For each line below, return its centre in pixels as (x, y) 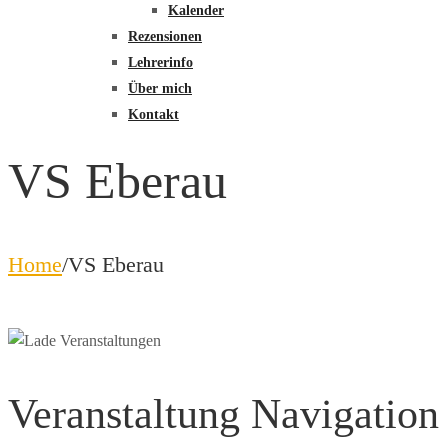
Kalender (196, 10)
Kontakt (153, 114)
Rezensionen (165, 36)
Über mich (160, 88)
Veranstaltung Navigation (223, 414)
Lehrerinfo (160, 62)
